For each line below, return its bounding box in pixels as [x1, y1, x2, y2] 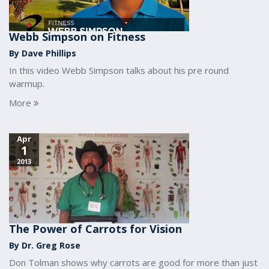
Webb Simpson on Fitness [9, 29, 145, 44]
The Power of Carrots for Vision [9, 222, 182, 236]
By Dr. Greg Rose [9, 240, 80, 251]
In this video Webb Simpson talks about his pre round [9, 64, 229, 76]
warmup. [9, 77, 44, 89]
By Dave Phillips [9, 47, 76, 59]
